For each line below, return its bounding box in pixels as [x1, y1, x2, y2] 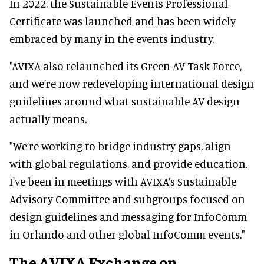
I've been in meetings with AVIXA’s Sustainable [9, 174, 236, 189]
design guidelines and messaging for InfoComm [9, 210, 247, 224]
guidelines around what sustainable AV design [9, 94, 240, 108]
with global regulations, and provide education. [9, 157, 247, 171]
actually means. [9, 112, 87, 126]
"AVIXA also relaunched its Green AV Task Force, [9, 59, 242, 73]
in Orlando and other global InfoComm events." [9, 227, 245, 242]
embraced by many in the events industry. [9, 32, 214, 46]
